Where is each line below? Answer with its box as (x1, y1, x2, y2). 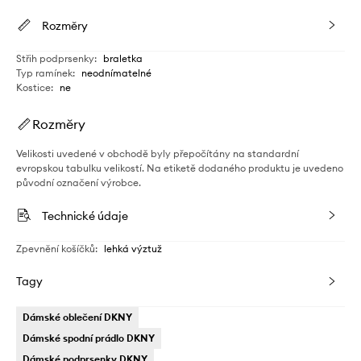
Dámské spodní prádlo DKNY (23, 331, 155, 344)
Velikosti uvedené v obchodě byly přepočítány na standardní (16, 147, 299, 160)
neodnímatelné (81, 66, 151, 79)
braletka (103, 52, 143, 64)
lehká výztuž (104, 242, 162, 255)
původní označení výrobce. (16, 176, 141, 189)
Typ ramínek (16, 66, 73, 79)
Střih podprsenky (16, 52, 94, 64)
